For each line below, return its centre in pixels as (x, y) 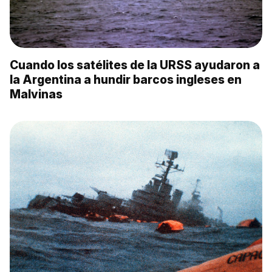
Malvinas (36, 94)
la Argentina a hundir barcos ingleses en (126, 80)
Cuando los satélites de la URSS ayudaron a (135, 65)
